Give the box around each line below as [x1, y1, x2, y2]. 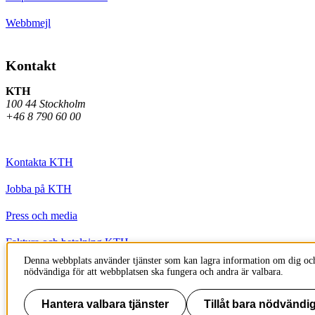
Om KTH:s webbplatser [6, 262, 112, 275]
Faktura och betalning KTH [6, 236, 129, 248]
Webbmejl [6, 16, 51, 29]
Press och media [6, 209, 77, 221]
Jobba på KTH [6, 182, 72, 195]
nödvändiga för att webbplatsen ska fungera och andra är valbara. [24, 266, 283, 277]
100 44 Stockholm [6, 97, 86, 110]
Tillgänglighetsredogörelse [6, 289, 122, 302]
